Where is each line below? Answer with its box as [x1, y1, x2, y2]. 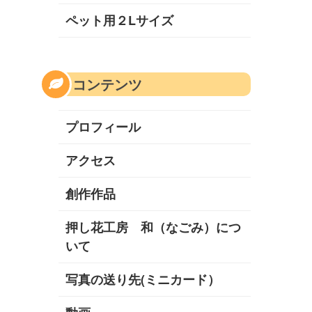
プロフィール [65, 118, 141, 136]
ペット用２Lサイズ [65, 11, 173, 30]
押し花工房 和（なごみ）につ [65, 218, 241, 237]
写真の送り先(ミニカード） [65, 270, 220, 289]
